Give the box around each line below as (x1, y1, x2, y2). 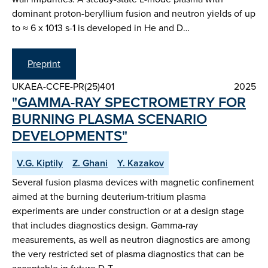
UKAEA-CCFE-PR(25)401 (12, 79, 114, 93)
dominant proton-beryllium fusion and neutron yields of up (12, 7, 255, 21)
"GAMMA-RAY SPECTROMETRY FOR (12, 91, 246, 113)
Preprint (28, 56, 60, 71)
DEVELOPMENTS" (12, 124, 127, 147)
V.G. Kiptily (17, 156, 63, 170)
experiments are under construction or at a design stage (12, 203, 244, 218)
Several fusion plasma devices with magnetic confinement (12, 175, 254, 189)
